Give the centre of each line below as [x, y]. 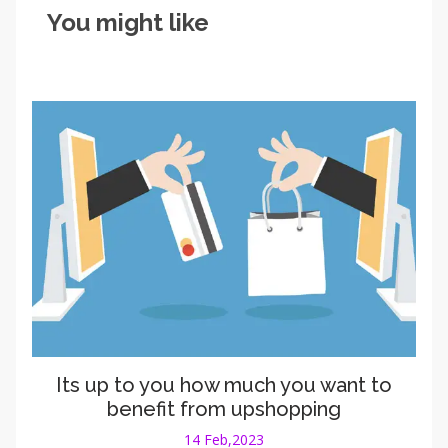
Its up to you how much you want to [224, 385]
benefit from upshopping [224, 409]
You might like [128, 23]
